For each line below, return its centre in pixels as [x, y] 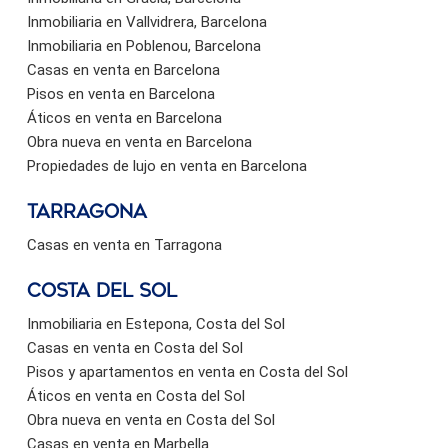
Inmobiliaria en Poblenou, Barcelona [144, 45]
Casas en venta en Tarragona [124, 244]
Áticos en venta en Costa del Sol [136, 395]
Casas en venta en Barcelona [123, 69]
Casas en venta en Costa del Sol [135, 347]
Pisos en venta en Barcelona [121, 93]
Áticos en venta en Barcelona [124, 117]
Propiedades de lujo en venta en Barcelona [167, 165]
